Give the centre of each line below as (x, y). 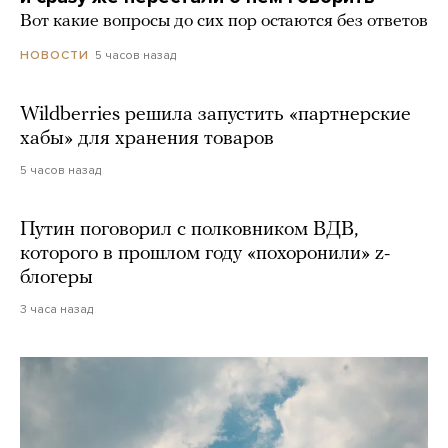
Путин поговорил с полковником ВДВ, (189, 230)
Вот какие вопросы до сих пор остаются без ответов (224, 22)
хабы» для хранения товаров (147, 139)
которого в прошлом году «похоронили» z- (205, 254)
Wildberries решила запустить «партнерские (215, 115)
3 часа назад (56, 309)
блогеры (56, 278)
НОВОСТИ (54, 55)
